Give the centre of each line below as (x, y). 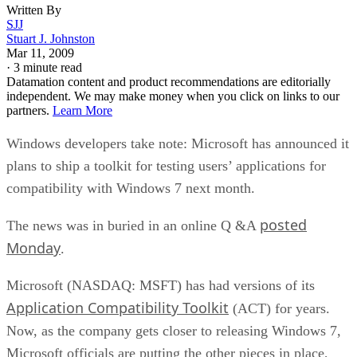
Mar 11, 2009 (40, 53)
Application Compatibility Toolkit (118, 307)
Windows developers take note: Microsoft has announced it (178, 143)
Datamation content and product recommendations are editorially (169, 81)
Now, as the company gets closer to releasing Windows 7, (174, 330)
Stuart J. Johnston (51, 38)
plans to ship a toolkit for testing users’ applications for (166, 165)
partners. (29, 110)
